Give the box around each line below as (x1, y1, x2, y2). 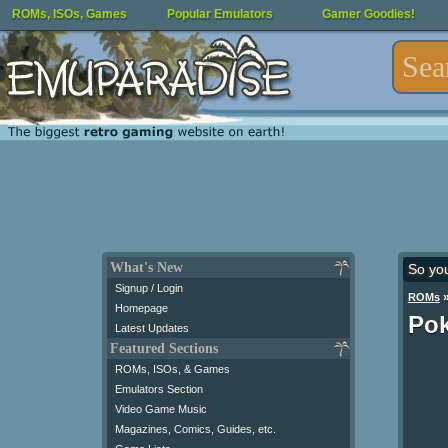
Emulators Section (115, 383, 203, 395)
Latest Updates (115, 322, 189, 334)
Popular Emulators (167, 7, 273, 21)
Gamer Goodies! (322, 7, 415, 21)
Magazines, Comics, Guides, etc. (115, 423, 276, 435)
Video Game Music (115, 403, 207, 415)
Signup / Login (115, 282, 183, 294)
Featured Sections (110, 341, 218, 356)
